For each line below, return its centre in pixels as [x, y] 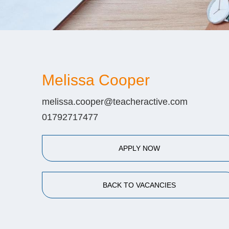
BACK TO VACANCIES [139, 185]
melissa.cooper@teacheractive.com [115, 102]
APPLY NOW [139, 148]
